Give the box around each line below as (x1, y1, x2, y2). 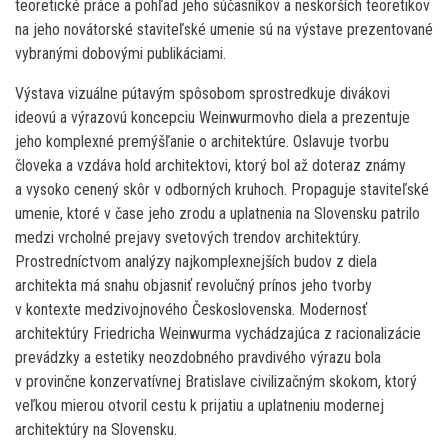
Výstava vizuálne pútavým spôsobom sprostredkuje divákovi (15, 84, 390, 104)
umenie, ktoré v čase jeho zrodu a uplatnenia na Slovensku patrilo (15, 204, 420, 224)
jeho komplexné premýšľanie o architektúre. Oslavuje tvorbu (15, 132, 389, 152)
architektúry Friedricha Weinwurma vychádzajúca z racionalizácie (15, 324, 421, 344)
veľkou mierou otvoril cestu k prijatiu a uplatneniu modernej (15, 396, 384, 416)
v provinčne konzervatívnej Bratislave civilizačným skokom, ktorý (15, 372, 417, 392)
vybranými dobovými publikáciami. (15, 44, 226, 64)
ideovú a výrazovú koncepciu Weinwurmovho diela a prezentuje (15, 108, 410, 128)
